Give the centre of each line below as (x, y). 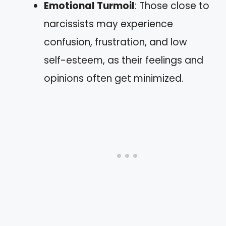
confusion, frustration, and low (116, 42)
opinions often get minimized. (114, 78)
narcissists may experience (108, 24)
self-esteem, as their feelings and (124, 60)
